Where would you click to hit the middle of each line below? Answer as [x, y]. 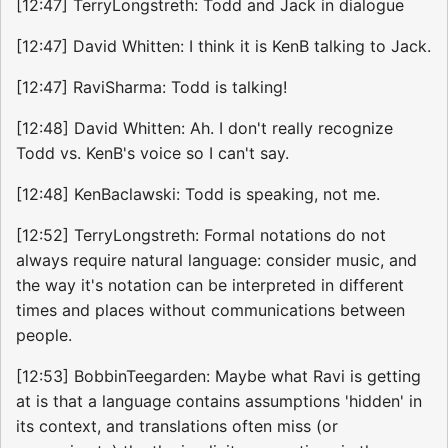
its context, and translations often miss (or [177, 426]
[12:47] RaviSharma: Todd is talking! [151, 87]
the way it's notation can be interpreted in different [210, 285]
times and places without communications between [210, 310]
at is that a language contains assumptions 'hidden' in [219, 401]
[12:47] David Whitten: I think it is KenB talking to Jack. [223, 46]
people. [44, 335]
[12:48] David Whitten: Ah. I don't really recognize [204, 128]
